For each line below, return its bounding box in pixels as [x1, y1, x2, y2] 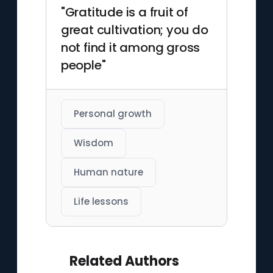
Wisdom [73, 136, 113, 149]
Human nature [73, 166, 143, 179]
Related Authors [69, 252, 179, 271]
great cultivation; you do [60, 21, 208, 38]
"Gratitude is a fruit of [60, 4, 188, 21]
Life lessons [73, 195, 129, 208]
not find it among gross [60, 39, 200, 56]
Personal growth [73, 107, 152, 120]
